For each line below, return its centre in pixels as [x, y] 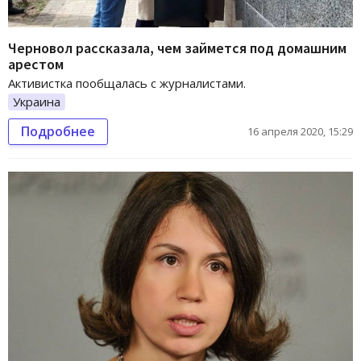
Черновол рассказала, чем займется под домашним [177, 48]
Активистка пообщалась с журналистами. [127, 83]
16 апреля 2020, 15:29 [300, 132]
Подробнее [58, 132]
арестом [36, 64]
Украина [37, 101]
